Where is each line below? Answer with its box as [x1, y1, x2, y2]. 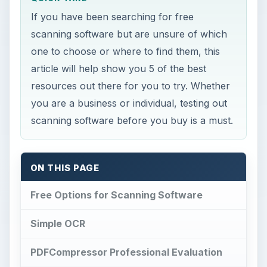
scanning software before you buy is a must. [31, 114, 234, 126]
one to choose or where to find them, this [31, 45, 221, 57]
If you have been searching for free [31, 11, 194, 23]
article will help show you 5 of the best [31, 63, 207, 74]
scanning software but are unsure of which [31, 28, 228, 40]
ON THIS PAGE [30, 163, 100, 174]
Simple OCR [30, 217, 85, 229]
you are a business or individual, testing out [31, 97, 228, 109]
